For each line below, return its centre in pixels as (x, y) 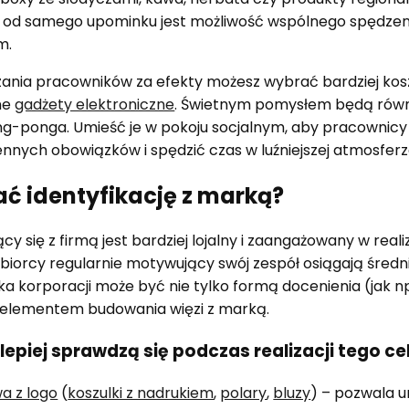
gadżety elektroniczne (95, 104)
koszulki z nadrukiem (141, 393)
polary (244, 393)
